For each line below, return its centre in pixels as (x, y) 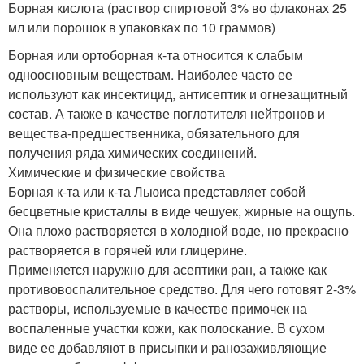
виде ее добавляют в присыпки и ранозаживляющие (167, 347)
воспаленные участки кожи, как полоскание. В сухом (167, 328)
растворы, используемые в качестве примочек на (158, 308)
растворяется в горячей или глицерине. (128, 250)
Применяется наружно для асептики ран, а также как (167, 269)
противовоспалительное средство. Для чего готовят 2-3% (182, 289)
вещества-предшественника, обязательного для (154, 133)
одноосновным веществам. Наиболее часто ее (150, 74)
